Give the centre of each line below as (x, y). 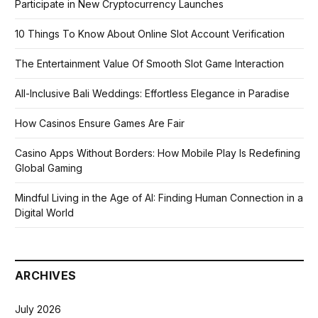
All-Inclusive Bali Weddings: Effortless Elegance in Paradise (152, 94)
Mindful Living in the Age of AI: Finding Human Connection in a (159, 198)
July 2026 (38, 309)
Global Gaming (49, 168)
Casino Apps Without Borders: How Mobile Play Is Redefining (158, 153)
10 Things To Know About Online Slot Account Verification (150, 34)
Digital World (44, 213)
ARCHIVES (46, 276)
